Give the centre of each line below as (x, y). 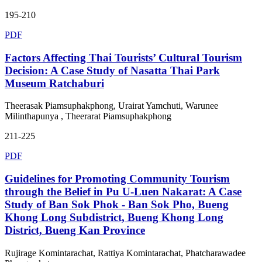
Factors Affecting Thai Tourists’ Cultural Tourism (123, 57)
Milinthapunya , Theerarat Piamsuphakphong (88, 116)
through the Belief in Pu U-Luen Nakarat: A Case (123, 192)
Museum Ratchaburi (54, 83)
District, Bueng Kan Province (75, 230)
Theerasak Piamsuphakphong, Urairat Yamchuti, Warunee (111, 106)
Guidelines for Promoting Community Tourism (117, 179)
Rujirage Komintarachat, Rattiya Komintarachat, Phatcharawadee (125, 253)
